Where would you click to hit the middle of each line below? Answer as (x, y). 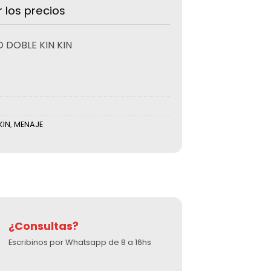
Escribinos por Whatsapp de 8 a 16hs (80, 242)
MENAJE (28, 124)
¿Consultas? (43, 226)
